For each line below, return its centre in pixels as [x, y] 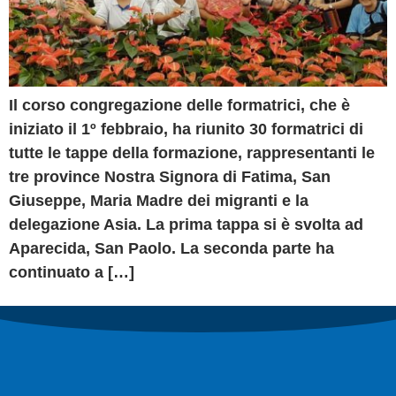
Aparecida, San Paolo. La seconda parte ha [171, 248]
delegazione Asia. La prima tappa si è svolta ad [186, 224]
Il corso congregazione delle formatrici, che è [179, 105]
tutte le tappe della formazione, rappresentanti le [192, 152]
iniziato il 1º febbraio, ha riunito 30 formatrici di [186, 129]
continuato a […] [72, 272]
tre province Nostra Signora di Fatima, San [170, 176]
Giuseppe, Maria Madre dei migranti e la [159, 200]
